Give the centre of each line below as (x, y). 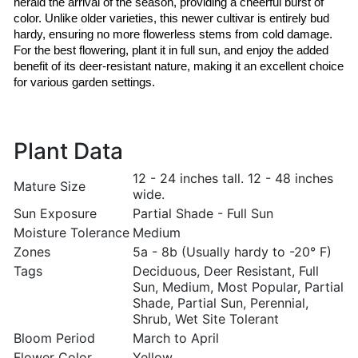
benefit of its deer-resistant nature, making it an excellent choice (179, 66)
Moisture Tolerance (72, 233)
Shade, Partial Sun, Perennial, (221, 303)
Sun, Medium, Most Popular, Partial (238, 287)
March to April (176, 338)
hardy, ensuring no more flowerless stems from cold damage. (173, 34)
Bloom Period (54, 338)
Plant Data (68, 151)
